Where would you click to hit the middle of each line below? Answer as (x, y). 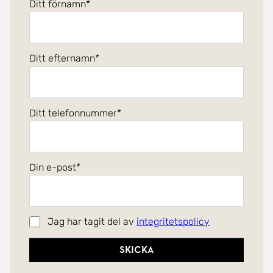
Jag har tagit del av (92, 222)
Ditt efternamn (62, 58)
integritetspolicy (173, 222)
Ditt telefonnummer (73, 113)
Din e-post (53, 167)
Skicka (136, 250)
